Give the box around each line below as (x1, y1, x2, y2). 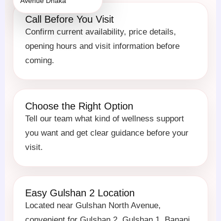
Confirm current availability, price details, (25, 27, 176, 36)
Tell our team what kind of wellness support (25, 114, 184, 123)
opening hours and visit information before (25, 41, 180, 50)
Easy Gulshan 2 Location (25, 187, 135, 198)
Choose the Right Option (25, 101, 133, 111)
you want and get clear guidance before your (25, 128, 188, 137)
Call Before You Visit (25, 14, 114, 25)
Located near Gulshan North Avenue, (25, 201, 161, 210)
